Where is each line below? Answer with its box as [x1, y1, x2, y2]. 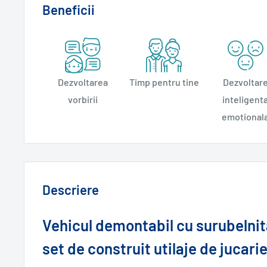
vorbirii [68, 94, 98, 105]
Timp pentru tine [129, 76, 199, 88]
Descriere [42, 182, 99, 198]
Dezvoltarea [58, 76, 108, 88]
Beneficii [42, 2, 95, 18]
